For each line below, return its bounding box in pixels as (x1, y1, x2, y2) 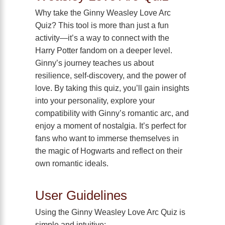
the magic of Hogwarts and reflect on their (35, 146, 182, 156)
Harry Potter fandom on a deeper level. (35, 46, 172, 55)
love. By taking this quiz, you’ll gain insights (35, 83, 189, 93)
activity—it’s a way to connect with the (35, 33, 169, 43)
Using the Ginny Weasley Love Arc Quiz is (35, 207, 185, 217)
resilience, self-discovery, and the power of (35, 71, 186, 80)
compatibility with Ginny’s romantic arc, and (35, 108, 189, 118)
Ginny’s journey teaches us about (35, 58, 154, 68)
